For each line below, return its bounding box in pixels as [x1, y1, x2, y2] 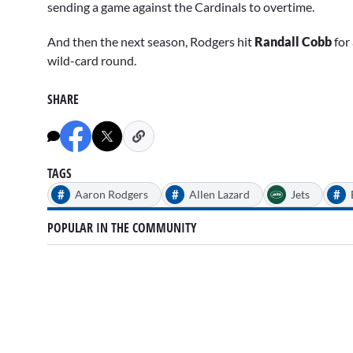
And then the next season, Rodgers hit [47, 34, 255, 50]
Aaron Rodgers [75, 188, 148, 202]
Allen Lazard [189, 188, 250, 202]
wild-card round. [47, 53, 136, 69]
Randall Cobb [255, 34, 332, 50]
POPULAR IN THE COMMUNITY [47, 218, 197, 236]
